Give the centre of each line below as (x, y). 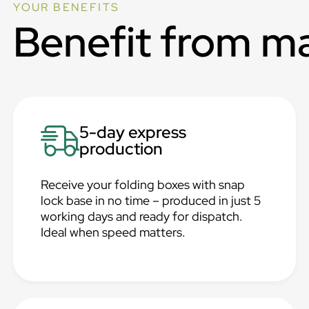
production (121, 149)
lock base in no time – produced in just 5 (151, 200)
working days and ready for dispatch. (142, 216)
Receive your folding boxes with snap (143, 185)
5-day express (133, 132)
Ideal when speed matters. (113, 232)
